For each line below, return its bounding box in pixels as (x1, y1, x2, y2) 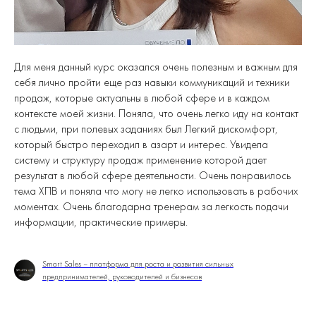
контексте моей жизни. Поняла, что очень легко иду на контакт (14, 105, 298, 121)
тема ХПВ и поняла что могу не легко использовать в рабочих (14, 183, 298, 198)
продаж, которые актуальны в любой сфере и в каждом (14, 90, 269, 105)
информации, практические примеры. (14, 214, 188, 229)
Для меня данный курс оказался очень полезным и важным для (14, 59, 298, 74)
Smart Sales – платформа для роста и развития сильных (42, 257, 233, 269)
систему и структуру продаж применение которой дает (14, 152, 267, 167)
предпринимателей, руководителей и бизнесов (42, 270, 202, 282)
